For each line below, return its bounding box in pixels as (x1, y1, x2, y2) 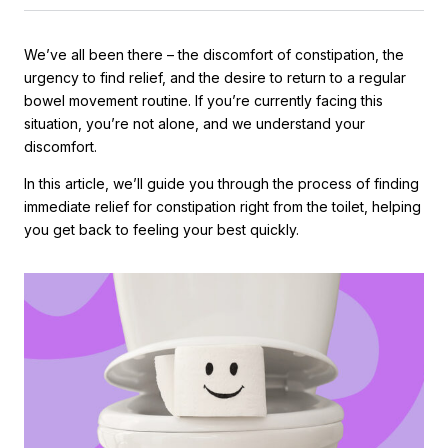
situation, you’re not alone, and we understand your (24, 115, 365, 132)
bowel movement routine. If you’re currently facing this (24, 92, 383, 109)
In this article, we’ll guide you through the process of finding (24, 175, 419, 192)
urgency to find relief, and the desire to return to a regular (24, 69, 406, 86)
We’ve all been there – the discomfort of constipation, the (24, 46, 404, 63)
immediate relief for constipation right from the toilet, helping (24, 198, 421, 215)
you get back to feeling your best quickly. (24, 221, 299, 238)
